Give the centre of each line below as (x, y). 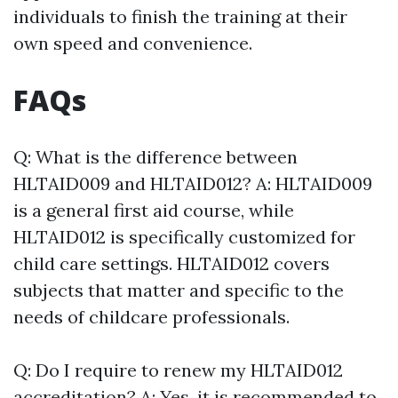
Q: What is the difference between (155, 157)
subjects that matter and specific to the (179, 291)
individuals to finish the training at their (180, 17)
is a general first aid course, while (154, 211)
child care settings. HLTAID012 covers (171, 264)
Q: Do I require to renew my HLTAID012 (178, 370)
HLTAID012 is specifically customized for (184, 237)
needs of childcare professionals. (151, 317)
